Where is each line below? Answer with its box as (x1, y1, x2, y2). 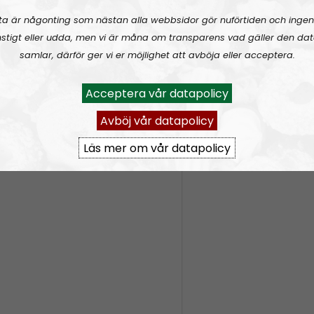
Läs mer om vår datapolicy (83, 139, 231, 156)
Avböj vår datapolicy (100, 112, 214, 129)
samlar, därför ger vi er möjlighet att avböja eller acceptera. (19, 48, 295, 61)
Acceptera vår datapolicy (86, 85, 228, 102)
